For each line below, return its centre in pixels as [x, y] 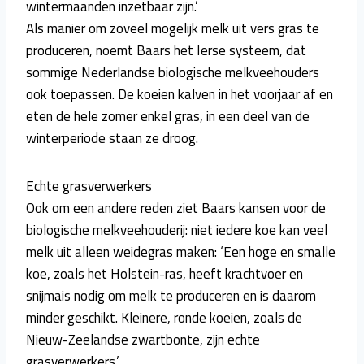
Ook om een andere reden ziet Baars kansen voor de [176, 208]
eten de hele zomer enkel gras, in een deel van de [168, 116]
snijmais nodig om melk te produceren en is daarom [171, 295]
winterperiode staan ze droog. [112, 138]
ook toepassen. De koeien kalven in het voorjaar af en [180, 94]
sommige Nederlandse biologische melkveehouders [173, 72]
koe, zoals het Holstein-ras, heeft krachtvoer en [165, 273]
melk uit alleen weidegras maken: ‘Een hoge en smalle [181, 251]
